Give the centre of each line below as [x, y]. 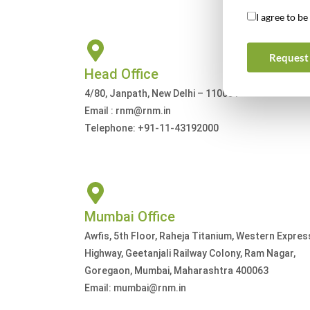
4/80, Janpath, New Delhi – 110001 [162, 93]
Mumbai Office [130, 217]
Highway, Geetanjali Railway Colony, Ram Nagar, [190, 253]
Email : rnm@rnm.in [128, 111]
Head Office [121, 74]
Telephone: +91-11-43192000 [152, 128]
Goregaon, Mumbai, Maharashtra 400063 [176, 271]
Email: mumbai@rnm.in [135, 288]
